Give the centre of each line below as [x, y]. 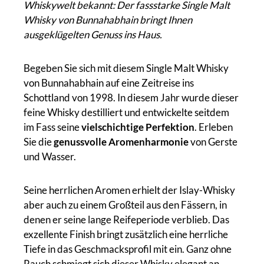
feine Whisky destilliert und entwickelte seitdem [126, 112]
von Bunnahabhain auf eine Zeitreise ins [109, 82]
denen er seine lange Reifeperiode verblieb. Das [126, 219]
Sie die [39, 141]
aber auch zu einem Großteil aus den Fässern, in [125, 204]
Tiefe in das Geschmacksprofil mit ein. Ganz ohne [128, 249]
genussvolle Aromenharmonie [121, 141]
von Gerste [213, 141]
